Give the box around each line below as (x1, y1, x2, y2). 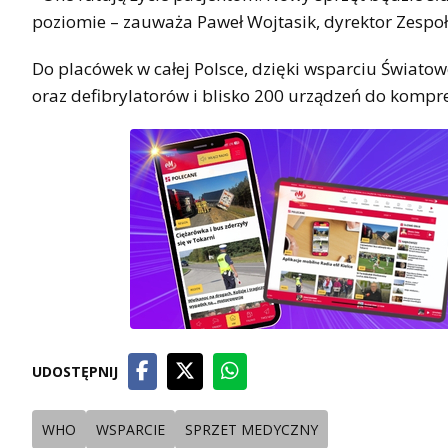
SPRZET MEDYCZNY (185, 419, 318, 439)
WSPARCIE (96, 419, 165, 439)
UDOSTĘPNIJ (32, 361, 118, 381)
